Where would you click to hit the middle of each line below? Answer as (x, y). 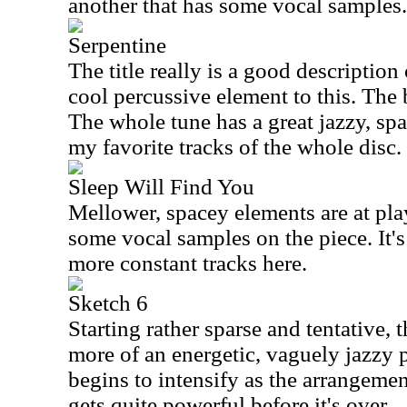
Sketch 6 (108, 303)
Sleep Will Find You (161, 187)
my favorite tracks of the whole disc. (235, 147)
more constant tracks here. (188, 263)
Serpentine (117, 45)
